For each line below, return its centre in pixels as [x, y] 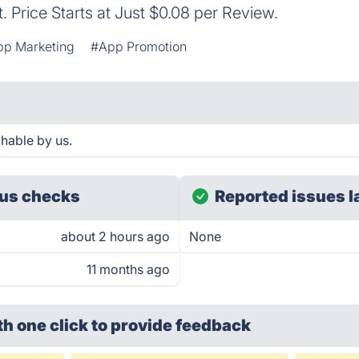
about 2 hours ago [115, 236]
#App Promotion [139, 46]
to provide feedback [171, 325]
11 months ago [128, 269]
